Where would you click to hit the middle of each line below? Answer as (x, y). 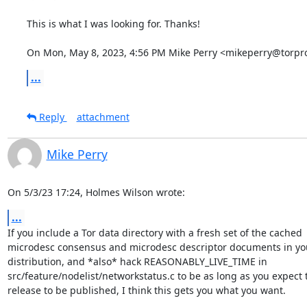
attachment (103, 116)
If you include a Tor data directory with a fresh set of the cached (156, 232)
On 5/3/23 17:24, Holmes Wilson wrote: (96, 192)
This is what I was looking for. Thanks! (113, 23)
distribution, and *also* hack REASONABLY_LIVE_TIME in (138, 261)
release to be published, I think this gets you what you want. (146, 290)
